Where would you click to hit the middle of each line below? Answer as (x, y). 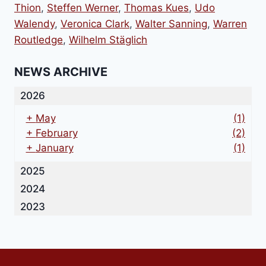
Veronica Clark (95, 23)
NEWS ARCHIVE (61, 72)
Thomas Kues (156, 7)
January (54, 148)
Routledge (39, 39)
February (56, 133)
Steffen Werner (83, 7)
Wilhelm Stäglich (108, 39)
